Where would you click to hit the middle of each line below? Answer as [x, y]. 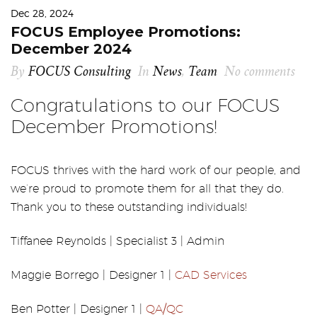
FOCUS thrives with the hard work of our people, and [156, 170]
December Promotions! [114, 126]
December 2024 [71, 48]
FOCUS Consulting [80, 71]
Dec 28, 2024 [42, 13]
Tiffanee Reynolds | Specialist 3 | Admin [117, 241]
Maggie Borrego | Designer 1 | [93, 275]
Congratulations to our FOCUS [145, 105]
